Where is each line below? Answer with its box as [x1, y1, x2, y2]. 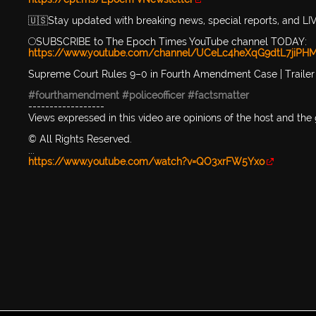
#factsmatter [188, 90, 249, 102]
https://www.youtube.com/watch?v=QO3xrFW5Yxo [28, 156, 265, 168]
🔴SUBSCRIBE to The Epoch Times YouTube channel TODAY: [28, 36, 307, 48]
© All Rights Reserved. [28, 133, 132, 145]
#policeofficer [122, 90, 185, 102]
